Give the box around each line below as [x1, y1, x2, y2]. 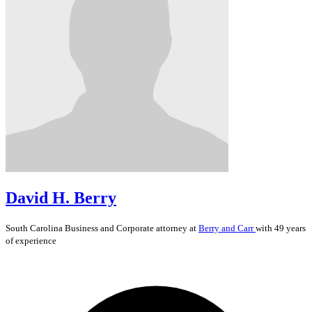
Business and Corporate [65, 223, 154, 234]
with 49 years [256, 223, 306, 234]
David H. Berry [6, 189, 116, 208]
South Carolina [6, 223, 65, 234]
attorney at [154, 223, 198, 234]
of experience [6, 235, 56, 247]
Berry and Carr [198, 223, 256, 234]
